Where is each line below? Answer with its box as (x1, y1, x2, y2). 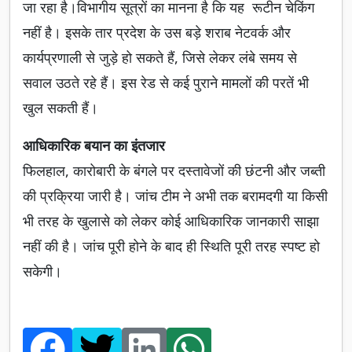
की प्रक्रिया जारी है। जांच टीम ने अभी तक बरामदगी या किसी (23, 186, 328, 206)
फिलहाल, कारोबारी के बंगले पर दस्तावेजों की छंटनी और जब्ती (23, 161, 325, 181)
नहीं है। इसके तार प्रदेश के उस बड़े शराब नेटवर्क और (23, 23, 291, 42)
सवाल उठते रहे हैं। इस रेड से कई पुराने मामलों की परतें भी (23, 73, 309, 93)
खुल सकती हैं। (23, 98, 98, 118)
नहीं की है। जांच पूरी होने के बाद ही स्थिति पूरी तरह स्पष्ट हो (23, 236, 320, 256)
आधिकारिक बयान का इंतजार (23, 136, 165, 156)
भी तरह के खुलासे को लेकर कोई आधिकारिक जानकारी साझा (23, 211, 319, 231)
